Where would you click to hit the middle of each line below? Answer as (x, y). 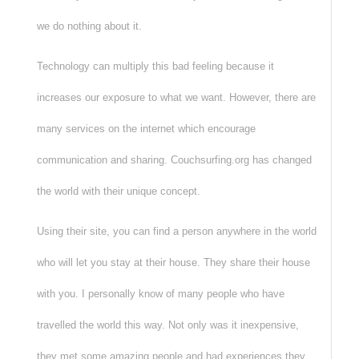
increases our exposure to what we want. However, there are (176, 98)
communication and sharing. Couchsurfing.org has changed (174, 160)
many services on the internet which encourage (146, 129)
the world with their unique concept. (118, 192)
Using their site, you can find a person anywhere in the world (176, 232)
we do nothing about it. (89, 26)
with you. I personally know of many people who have (160, 294)
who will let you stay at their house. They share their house (173, 263)
